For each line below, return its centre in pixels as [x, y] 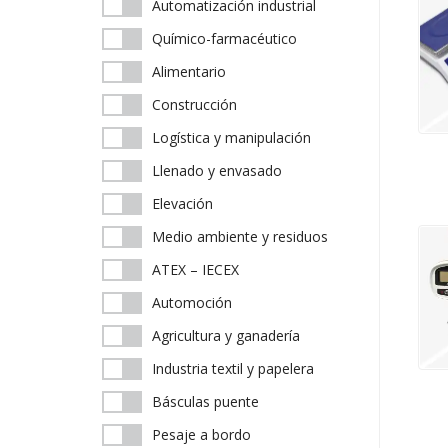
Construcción [194, 104]
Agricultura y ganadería [226, 335]
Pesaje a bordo [201, 434]
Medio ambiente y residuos [240, 236]
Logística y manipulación [231, 137]
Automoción [192, 302]
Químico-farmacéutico [224, 38]
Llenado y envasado [217, 170]
